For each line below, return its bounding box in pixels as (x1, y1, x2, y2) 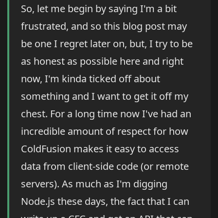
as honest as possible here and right (21, 54, 183, 68)
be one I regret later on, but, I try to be (21, 37, 193, 51)
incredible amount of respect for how (21, 125, 188, 138)
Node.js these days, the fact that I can (21, 195, 189, 208)
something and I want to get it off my (21, 90, 188, 103)
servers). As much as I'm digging (21, 177, 167, 191)
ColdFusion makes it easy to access (21, 142, 179, 156)
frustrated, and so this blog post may (21, 19, 187, 33)
